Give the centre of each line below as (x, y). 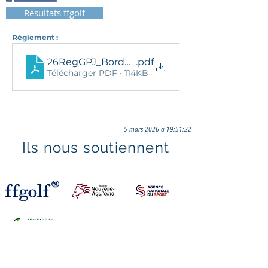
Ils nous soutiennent (96, 147)
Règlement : (35, 37)
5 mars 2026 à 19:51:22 (158, 130)
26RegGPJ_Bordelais (96, 62)
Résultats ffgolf (54, 13)
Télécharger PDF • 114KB (98, 73)
